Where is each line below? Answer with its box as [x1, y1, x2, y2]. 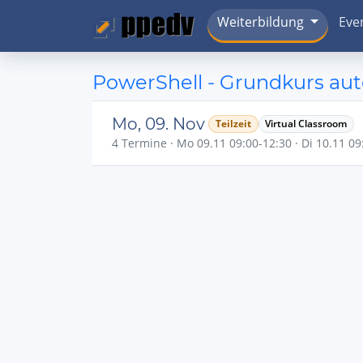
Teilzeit [215, 117, 251, 130]
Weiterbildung [217, 13, 305, 32]
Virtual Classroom [265, 117, 348, 130]
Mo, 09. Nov [112, 114, 205, 134]
